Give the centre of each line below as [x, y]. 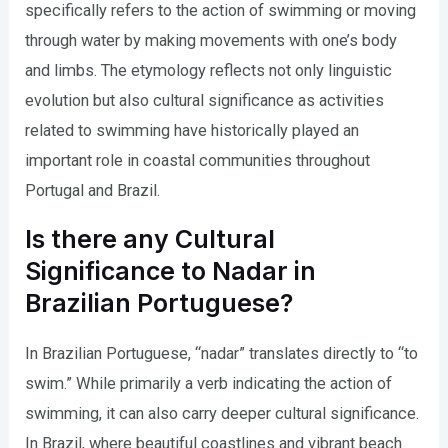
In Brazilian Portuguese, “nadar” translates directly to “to [222, 353]
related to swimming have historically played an [192, 131]
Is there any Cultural [150, 238]
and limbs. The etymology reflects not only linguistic [209, 71]
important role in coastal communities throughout [198, 161]
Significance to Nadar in [171, 270]
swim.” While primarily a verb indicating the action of [209, 383]
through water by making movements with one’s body [211, 41]
